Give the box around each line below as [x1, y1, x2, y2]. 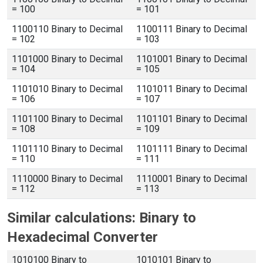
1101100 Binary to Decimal [12, 113, 123, 124]
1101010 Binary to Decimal [12, 83, 123, 95]
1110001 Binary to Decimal [136, 173, 247, 184]
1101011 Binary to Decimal [136, 83, 247, 95]
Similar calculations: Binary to [7, 210, 196, 226]
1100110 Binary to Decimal [12, 23, 123, 35]
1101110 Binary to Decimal [12, 143, 123, 154]
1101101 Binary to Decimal [136, 113, 247, 124]
